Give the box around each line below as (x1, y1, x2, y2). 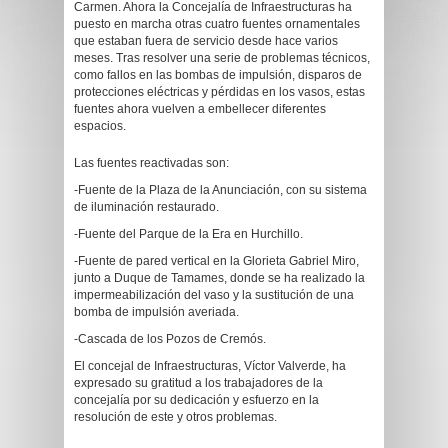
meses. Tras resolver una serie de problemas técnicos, (74, 51, 370, 65)
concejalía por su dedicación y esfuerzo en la (74, 393, 319, 407)
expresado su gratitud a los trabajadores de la (74, 376, 323, 390)
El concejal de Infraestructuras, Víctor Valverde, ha (74, 359, 346, 373)
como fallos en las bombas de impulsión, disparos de (74, 68, 362, 82)
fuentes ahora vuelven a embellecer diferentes (74, 102, 326, 116)
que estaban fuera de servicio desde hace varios (74, 34, 338, 48)
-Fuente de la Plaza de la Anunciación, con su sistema (74, 183, 367, 197)
